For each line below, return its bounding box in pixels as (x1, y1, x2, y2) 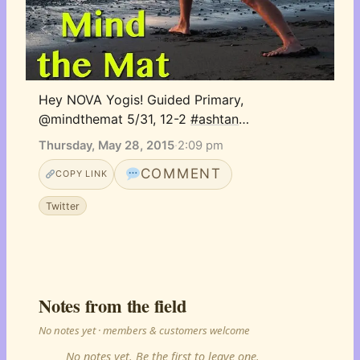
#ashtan (190, 111, 239, 127)
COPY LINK (55, 168, 108, 180)
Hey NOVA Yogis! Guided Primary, (39, 92, 243, 108)
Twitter (46, 199, 80, 212)
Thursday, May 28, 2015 (39, 137, 174, 153)
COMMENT (140, 166, 222, 182)
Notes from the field (39, 292, 186, 319)
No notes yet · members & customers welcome (39, 322, 250, 337)
